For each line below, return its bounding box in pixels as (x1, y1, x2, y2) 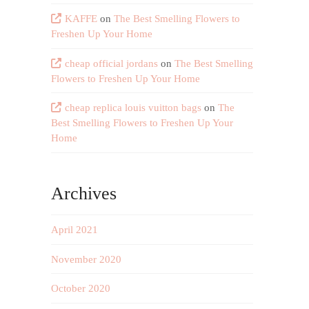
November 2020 (51, 253, 122, 265)
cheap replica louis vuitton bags (64, 102, 201, 114)
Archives (51, 183, 117, 203)
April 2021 (51, 224, 99, 236)
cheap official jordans (64, 57, 158, 69)
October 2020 (51, 283, 111, 295)
